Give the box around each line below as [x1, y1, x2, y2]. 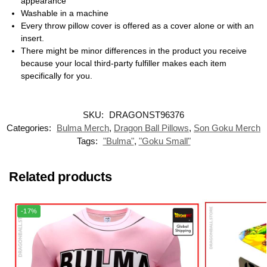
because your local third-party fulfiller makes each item [21, 58, 226, 68]
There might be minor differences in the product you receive [21, 45, 247, 55]
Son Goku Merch [194, 122, 260, 133]
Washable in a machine [21, 8, 108, 18]
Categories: [7, 122, 54, 133]
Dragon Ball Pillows [114, 122, 189, 133]
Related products [9, 169, 112, 184]
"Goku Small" [138, 135, 191, 146]
